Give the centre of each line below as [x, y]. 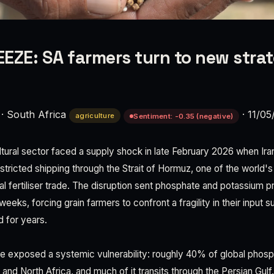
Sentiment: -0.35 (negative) [183, 116]
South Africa [36, 114]
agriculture [95, 116]
